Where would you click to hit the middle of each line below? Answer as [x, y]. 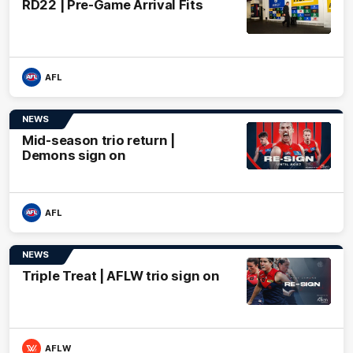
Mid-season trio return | [98, 140]
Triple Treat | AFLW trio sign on [121, 275]
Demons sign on [74, 155]
